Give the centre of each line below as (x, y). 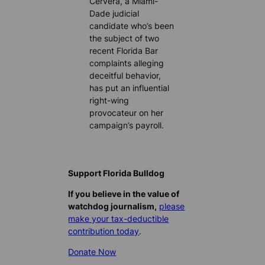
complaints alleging (127, 63)
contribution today (104, 231)
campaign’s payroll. (127, 125)
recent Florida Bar (124, 50)
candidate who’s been (132, 25)
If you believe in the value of (124, 194)
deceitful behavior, (125, 75)
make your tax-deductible (119, 219)
